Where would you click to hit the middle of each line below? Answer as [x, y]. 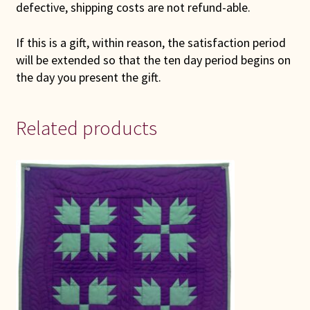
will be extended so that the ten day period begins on [153, 60]
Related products [86, 128]
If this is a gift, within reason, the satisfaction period [151, 42]
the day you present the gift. [88, 77]
